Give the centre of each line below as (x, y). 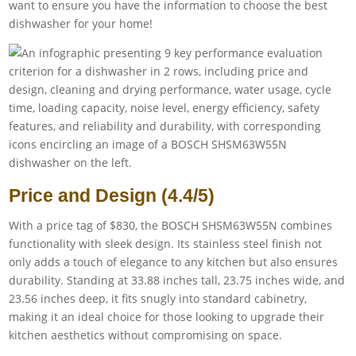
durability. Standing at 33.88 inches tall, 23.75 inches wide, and (177, 280)
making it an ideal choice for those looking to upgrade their (167, 316)
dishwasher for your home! (81, 23)
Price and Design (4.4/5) (112, 195)
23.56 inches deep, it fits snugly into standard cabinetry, (158, 298)
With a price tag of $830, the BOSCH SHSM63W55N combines (171, 225)
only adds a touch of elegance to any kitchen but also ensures (174, 261)
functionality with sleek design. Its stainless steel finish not (166, 243)
